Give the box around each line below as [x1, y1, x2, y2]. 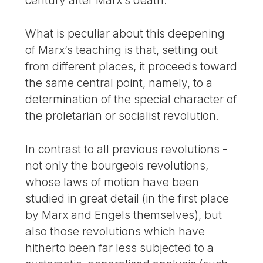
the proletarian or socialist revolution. [25, 108, 220, 123]
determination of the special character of [25, 92, 237, 106]
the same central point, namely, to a [25, 75, 213, 90]
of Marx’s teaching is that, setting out [25, 42, 218, 57]
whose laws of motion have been [25, 174, 200, 189]
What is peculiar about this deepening [25, 26, 225, 41]
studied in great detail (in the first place [25, 191, 230, 205]
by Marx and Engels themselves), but [25, 207, 222, 222]
